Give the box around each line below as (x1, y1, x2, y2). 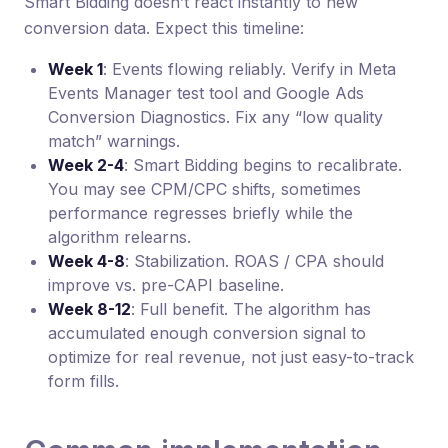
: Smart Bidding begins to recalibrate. (124, 155, 402, 175)
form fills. (48, 371, 119, 391)
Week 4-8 (48, 251, 125, 271)
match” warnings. (48, 131, 180, 151)
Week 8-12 (48, 299, 131, 319)
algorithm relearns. (48, 227, 191, 247)
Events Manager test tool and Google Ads (48, 83, 364, 103)
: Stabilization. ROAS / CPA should (125, 251, 384, 271)
